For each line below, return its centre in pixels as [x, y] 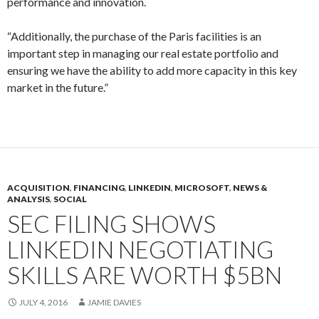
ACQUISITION [38, 188]
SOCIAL [70, 199]
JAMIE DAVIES [114, 302]
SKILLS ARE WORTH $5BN [145, 275]
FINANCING [99, 188]
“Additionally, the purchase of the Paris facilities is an [134, 36]
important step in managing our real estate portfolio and [143, 53]
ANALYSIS [28, 199]
